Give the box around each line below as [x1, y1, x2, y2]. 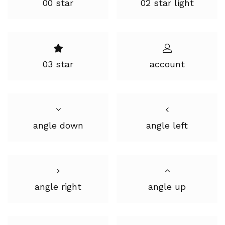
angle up [148, 181, 186, 192]
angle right [35, 181, 81, 192]
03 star [43, 59, 73, 69]
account [149, 59, 185, 69]
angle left [146, 120, 188, 131]
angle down [33, 120, 83, 131]
